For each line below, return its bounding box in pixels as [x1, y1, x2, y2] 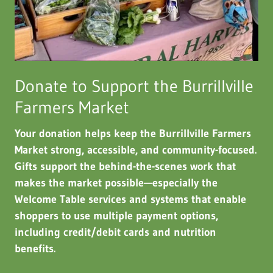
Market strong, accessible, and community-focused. [15, 143, 257, 157]
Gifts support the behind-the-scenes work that [15, 159, 236, 173]
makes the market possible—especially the [15, 175, 218, 190]
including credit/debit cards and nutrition [15, 225, 216, 239]
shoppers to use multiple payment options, [15, 208, 218, 222]
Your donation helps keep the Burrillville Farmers [15, 126, 251, 140]
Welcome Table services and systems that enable [15, 192, 246, 206]
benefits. [15, 241, 55, 255]
